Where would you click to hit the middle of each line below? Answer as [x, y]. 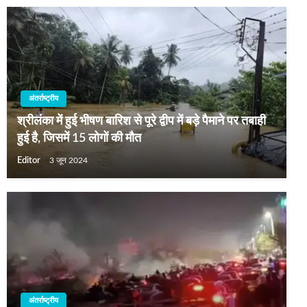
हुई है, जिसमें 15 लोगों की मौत [79, 139]
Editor [30, 161]
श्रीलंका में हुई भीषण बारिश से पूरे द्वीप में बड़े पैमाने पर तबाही [142, 122]
